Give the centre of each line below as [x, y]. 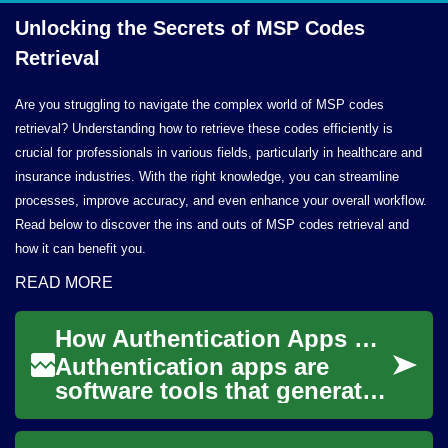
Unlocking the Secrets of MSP [160, 28]
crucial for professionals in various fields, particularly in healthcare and [218, 152]
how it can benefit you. [80, 248]
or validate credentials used [213, 414]
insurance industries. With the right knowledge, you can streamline [207, 176]
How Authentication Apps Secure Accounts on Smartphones [366, 338]
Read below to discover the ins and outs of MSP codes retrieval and [212, 224]
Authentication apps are [192, 366]
